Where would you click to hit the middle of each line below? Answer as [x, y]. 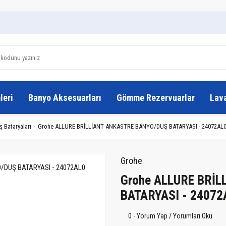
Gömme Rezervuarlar [155, 98]
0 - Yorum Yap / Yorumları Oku [170, 216]
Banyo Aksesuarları [65, 98]
